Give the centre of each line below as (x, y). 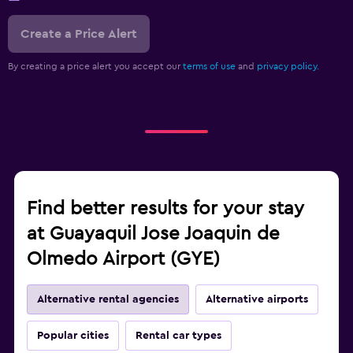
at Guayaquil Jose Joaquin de (153, 234)
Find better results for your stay (165, 209)
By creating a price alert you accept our (95, 67)
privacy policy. (288, 67)
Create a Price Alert (79, 34)
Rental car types (178, 336)
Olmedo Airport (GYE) (123, 260)
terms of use (209, 67)
